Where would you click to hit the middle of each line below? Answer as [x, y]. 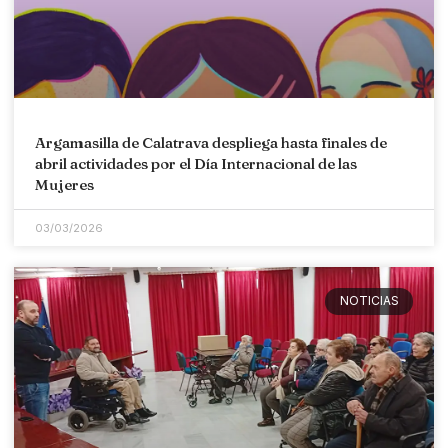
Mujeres [64, 185]
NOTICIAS [369, 301]
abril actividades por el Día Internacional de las [196, 164]
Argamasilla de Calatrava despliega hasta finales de [211, 143]
